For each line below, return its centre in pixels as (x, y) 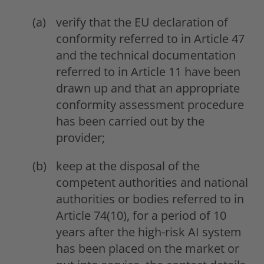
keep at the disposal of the (128, 166)
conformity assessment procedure (150, 104)
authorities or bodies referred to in (150, 199)
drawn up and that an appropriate (148, 88)
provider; (80, 137)
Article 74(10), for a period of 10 (141, 215)
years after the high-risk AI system (149, 232)
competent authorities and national (152, 182)
